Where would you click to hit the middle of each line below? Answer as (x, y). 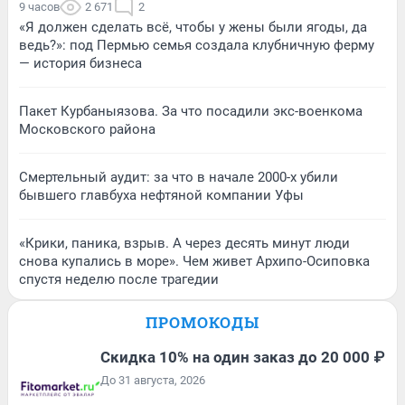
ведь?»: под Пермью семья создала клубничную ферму (197, 45)
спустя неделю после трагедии (119, 279)
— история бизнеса (80, 63)
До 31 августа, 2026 (153, 380)
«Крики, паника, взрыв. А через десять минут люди (184, 243)
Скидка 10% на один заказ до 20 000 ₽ (242, 357)
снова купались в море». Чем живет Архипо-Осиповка (194, 261)
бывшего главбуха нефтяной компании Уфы (161, 195)
